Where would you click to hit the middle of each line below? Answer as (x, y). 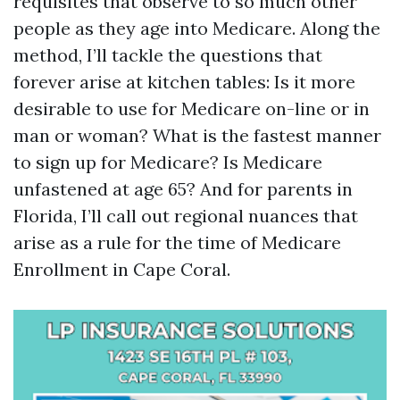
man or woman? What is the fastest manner (197, 135)
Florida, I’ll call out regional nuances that (186, 216)
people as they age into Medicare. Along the (197, 28)
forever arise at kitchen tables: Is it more (184, 82)
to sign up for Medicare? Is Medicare (168, 162)
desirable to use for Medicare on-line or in (192, 108)
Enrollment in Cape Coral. (122, 269)
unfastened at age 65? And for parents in (183, 189)
